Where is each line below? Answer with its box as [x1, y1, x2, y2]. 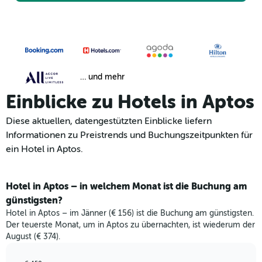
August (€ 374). [6, 232, 60, 242]
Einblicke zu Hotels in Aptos [6, 91, 254, 113]
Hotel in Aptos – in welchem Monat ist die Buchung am [6, 181, 247, 192]
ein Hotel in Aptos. [6, 144, 83, 155]
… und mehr [80, 73, 125, 82]
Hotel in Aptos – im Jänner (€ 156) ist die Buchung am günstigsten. [6, 209, 254, 218]
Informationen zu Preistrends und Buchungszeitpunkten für [6, 130, 253, 141]
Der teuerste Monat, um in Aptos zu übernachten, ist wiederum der [6, 220, 255, 230]
